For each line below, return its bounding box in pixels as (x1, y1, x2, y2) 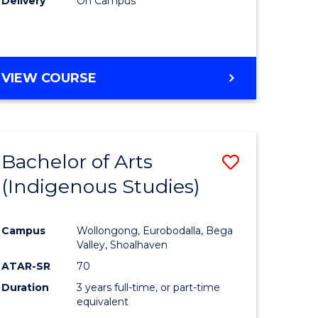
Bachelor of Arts (1, 149, 153, 173)
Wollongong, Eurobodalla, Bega (77, 224, 234, 237)
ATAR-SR (1, 259, 51, 273)
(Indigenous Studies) (1, 174, 201, 198)
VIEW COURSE (1, 70, 97, 86)
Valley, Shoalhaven (77, 238, 168, 251)
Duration (1, 280, 50, 294)
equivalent (77, 295, 129, 308)
